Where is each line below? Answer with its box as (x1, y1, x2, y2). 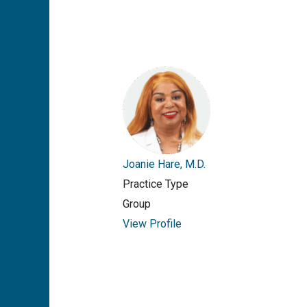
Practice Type (122, 177, 188, 191)
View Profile (122, 217, 182, 230)
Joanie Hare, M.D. (122, 157, 206, 171)
